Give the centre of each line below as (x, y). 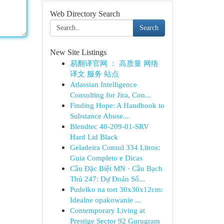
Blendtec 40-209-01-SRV (109, 126)
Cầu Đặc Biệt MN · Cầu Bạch (116, 168)
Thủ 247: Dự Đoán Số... (107, 179)
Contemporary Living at (107, 210)
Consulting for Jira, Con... (110, 95)
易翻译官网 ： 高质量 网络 (114, 63)
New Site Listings (78, 52)
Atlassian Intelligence (103, 84)
